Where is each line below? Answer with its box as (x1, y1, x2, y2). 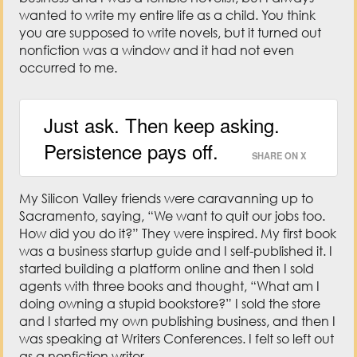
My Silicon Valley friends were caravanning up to (19, 190, 314, 207)
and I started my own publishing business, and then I (19, 313, 336, 330)
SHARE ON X (251, 149, 306, 163)
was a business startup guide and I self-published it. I (19, 243, 333, 260)
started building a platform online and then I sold (19, 261, 315, 277)
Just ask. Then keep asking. (44, 111, 280, 139)
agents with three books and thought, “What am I (19, 278, 320, 295)
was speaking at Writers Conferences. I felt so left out (19, 331, 335, 347)
